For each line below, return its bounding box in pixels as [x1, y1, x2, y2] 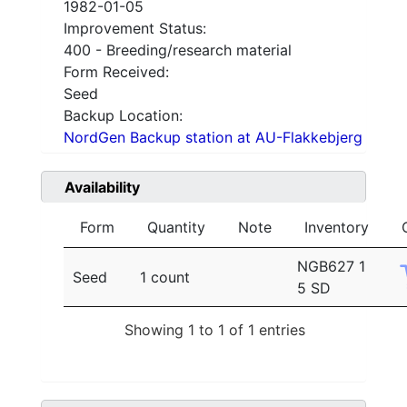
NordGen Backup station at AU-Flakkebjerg [64, 128, 362, 147]
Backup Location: [64, 106, 183, 125]
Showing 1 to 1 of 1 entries [124, 320, 305, 339]
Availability [65, 178, 140, 197]
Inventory [304, 218, 369, 237]
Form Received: [64, 63, 169, 82]
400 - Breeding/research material [64, 41, 292, 60]
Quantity [147, 218, 205, 237]
